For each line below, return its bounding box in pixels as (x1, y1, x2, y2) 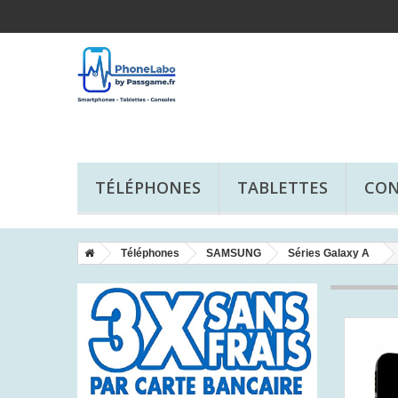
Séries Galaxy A (288, 247, 370, 259)
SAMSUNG (206, 247, 261, 259)
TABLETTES (237, 177, 328, 198)
